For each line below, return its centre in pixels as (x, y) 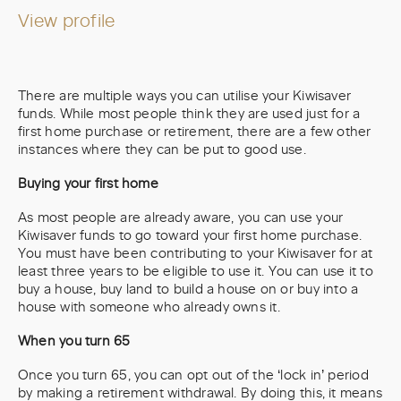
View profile (67, 22)
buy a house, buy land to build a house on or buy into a (188, 290)
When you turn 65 (74, 341)
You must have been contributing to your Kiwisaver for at (196, 254)
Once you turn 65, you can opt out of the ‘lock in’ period (193, 375)
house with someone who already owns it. (149, 307)
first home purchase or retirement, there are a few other (195, 132)
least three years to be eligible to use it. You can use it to (196, 272)
